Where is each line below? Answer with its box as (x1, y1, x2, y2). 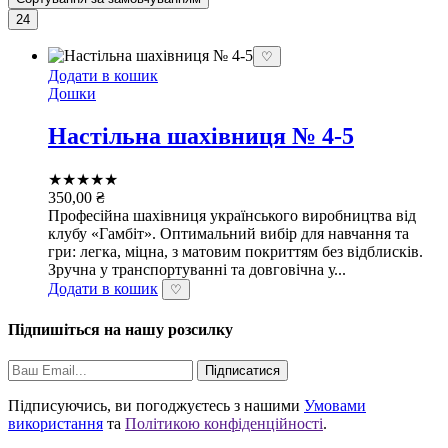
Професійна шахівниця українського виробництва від (48, 206, 416, 224)
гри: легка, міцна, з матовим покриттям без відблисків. (48, 242, 423, 260)
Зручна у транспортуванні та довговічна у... (48, 260, 346, 278)
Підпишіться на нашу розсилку (8, 320, 233, 338)
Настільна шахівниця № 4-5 (48, 122, 354, 149)
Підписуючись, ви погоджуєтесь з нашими (8, 397, 304, 415)
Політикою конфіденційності (125, 415, 323, 433)
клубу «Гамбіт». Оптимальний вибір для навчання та (48, 224, 409, 242)
